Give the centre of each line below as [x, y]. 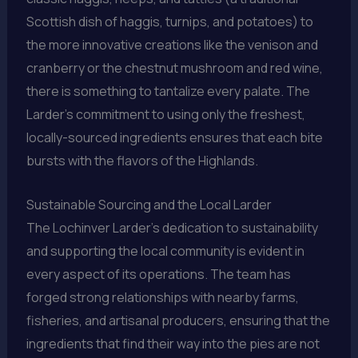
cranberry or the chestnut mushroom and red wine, [174, 68]
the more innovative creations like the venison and [172, 45]
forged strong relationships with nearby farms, [162, 297]
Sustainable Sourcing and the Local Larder [149, 204]
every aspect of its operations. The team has [158, 274]
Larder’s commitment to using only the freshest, [165, 115]
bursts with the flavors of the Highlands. [142, 161]
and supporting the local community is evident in [165, 251]
